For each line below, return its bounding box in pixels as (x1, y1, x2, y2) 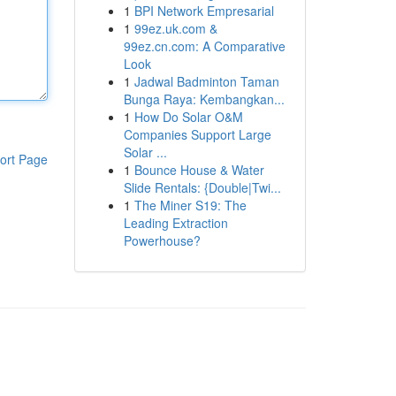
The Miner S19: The (133, 196, 247, 214)
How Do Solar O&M (133, 108, 243, 126)
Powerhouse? (123, 232, 201, 249)
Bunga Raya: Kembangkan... (123, 90, 285, 108)
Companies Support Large (123, 126, 271, 143)
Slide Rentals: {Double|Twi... (123, 179, 281, 196)
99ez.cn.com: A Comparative (123, 37, 286, 55)
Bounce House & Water (133, 161, 264, 179)
